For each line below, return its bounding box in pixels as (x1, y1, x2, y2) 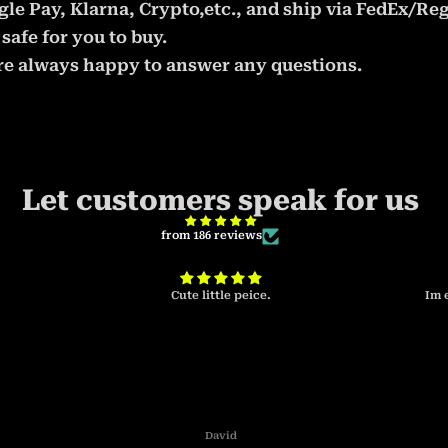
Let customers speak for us (21, 182, 419, 217)
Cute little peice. (170, 288, 271, 302)
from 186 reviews (161, 229, 263, 243)
